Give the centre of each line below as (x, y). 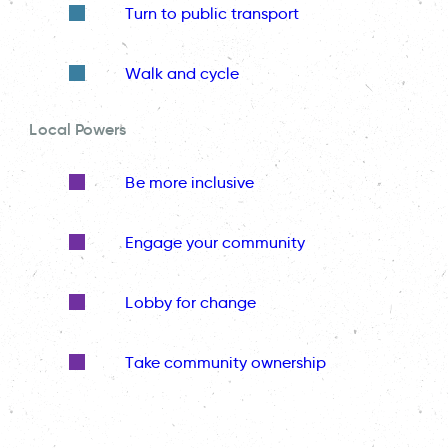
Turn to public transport (212, 13)
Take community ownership (226, 362)
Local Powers (77, 129)
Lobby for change (191, 302)
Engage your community (215, 242)
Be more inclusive (190, 182)
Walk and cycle (182, 73)
